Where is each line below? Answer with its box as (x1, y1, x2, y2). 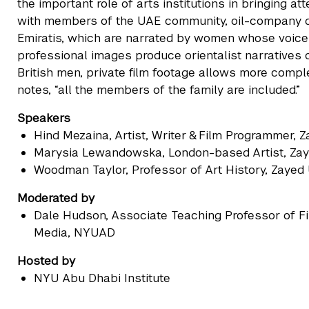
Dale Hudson (34, 208, 106, 223)
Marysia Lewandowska (34, 145, 162, 161)
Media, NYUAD (34, 225, 115, 241)
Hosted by (17, 253, 75, 269)
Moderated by (17, 190, 94, 206)
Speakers (17, 110, 70, 126)
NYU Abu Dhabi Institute (34, 270, 170, 286)
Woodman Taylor (34, 162, 126, 178)
